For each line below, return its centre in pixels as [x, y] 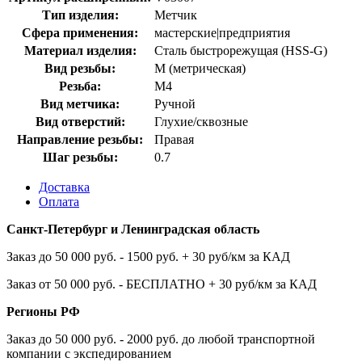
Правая [174, 139]
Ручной [175, 103]
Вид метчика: [80, 103]
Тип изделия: [80, 15]
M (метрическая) [200, 68]
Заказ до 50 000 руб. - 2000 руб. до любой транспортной [161, 339]
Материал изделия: [80, 50]
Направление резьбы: [80, 139]
